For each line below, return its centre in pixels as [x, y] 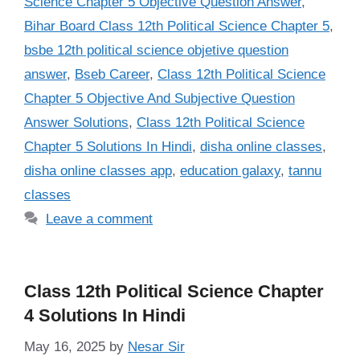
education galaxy [230, 171]
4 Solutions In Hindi [105, 316]
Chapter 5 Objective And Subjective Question [160, 99]
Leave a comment [100, 219]
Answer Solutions [76, 123]
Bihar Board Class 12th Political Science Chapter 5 [177, 27]
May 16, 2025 [65, 346]
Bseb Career [112, 75]
